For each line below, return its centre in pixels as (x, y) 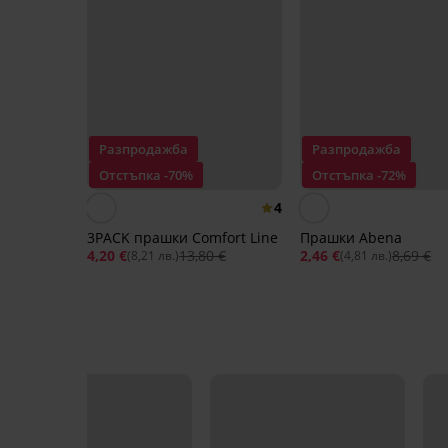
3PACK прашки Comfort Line (182, 238)
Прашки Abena (350, 238)
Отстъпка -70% (146, 175)
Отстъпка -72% (358, 175)
